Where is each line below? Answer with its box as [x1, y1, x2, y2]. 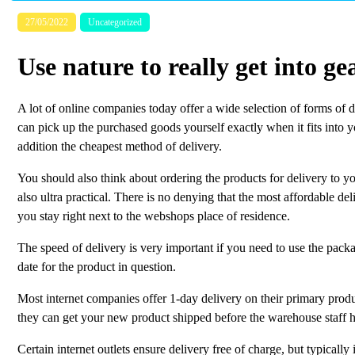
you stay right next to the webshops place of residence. [17, 208, 290, 223]
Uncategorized [88, 17, 142, 28]
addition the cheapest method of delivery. [17, 139, 222, 153]
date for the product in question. [17, 259, 176, 273]
